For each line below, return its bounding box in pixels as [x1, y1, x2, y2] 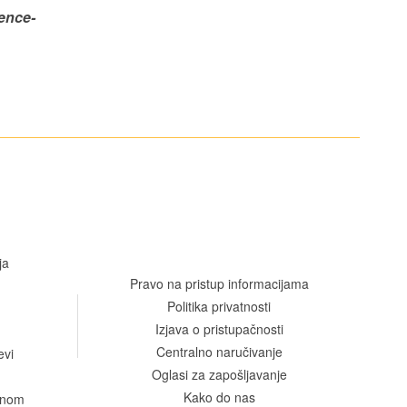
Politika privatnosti [167, 296, 271, 315]
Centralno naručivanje [155, 342, 283, 361]
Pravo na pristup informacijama [129, 273, 309, 293]
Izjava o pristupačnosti [154, 319, 283, 338]
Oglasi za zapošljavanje [151, 364, 287, 383]
